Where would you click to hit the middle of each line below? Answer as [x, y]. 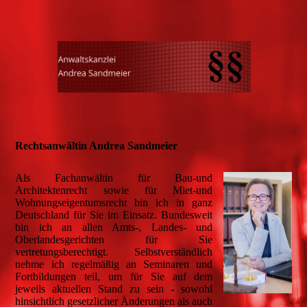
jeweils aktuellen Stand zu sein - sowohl [114, 289]
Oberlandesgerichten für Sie [114, 240]
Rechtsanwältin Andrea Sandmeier [97, 146]
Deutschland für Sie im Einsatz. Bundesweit [114, 215]
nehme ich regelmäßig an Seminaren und [114, 265]
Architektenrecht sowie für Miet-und [114, 191]
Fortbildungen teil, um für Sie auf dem [114, 277]
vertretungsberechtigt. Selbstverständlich [114, 252]
